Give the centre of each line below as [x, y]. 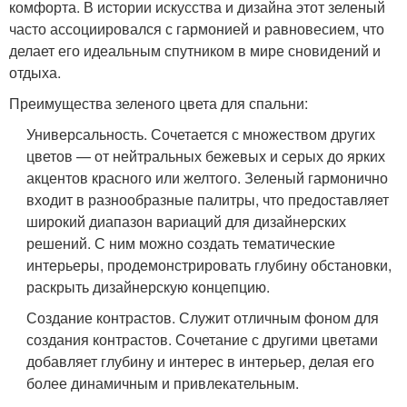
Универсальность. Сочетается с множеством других [201, 134]
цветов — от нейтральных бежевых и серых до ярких [206, 156]
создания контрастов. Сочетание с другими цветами [203, 339]
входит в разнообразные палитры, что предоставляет [208, 199]
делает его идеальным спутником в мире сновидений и [195, 50]
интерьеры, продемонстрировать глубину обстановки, [209, 265]
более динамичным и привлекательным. [163, 383]
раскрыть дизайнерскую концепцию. [149, 287]
